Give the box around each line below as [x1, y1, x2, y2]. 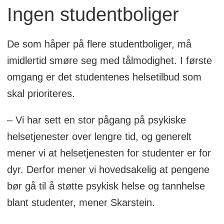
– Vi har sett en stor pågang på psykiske [6, 114, 186, 125]
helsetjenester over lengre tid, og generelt [6, 130, 191, 142]
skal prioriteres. [6, 87, 75, 99]
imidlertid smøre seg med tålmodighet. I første [6, 54, 212, 66]
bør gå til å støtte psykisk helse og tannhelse [6, 180, 205, 191]
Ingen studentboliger [6, 3, 179, 25]
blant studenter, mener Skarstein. [6, 196, 155, 208]
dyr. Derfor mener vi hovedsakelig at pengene [6, 163, 209, 175]
